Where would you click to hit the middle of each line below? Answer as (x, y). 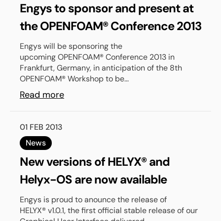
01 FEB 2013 (41, 127)
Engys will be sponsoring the (71, 46)
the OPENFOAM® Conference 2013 (110, 26)
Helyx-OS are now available (93, 179)
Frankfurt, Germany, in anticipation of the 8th (101, 68)
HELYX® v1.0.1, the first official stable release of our (109, 210)
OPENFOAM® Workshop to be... (74, 79)
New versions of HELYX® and (95, 162)
